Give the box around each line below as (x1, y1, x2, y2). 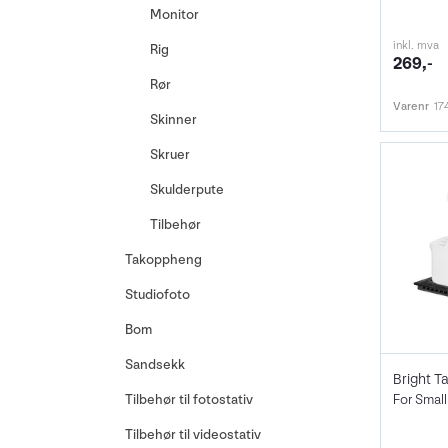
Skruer (150, 146, 190, 163)
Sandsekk (125, 356, 185, 373)
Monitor (150, 6, 199, 23)
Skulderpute (150, 181, 224, 198)
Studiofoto (125, 286, 190, 303)
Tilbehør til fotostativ (125, 391, 253, 408)
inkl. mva (392, 38, 439, 54)
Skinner (150, 111, 197, 128)
